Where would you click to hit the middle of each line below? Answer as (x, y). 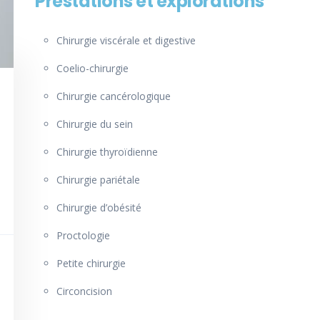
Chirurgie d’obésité (99, 208)
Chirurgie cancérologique (114, 96)
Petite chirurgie (91, 264)
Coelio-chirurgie (92, 69)
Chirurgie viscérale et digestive (126, 41)
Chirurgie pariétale (98, 180)
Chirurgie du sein (95, 124)
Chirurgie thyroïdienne (107, 152)
